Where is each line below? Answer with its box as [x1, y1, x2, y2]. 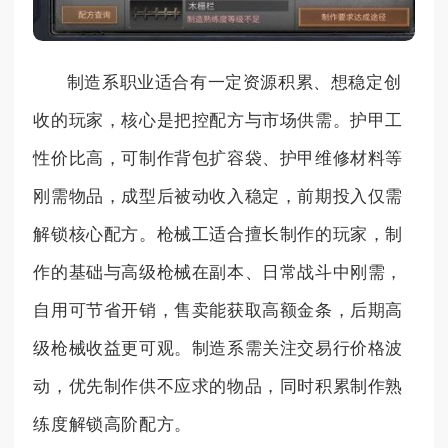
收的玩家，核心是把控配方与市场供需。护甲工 [33, 111, 403, 131]
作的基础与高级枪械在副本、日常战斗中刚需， [33, 263, 403, 283]
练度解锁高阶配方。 [33, 415, 192, 435]
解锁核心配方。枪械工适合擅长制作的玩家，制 [33, 225, 403, 245]
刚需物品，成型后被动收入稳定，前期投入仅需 [33, 187, 403, 207]
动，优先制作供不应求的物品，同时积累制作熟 [33, 377, 403, 397]
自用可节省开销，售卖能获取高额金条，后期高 [33, 301, 403, 321]
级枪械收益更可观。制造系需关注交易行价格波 [33, 339, 403, 359]
